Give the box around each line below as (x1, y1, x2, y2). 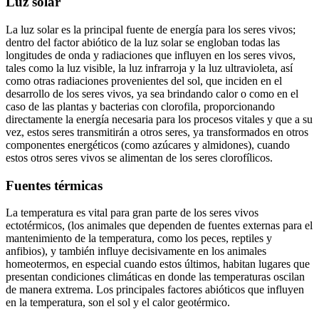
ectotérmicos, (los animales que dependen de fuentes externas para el (6, 219, 313, 232)
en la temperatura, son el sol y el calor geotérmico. (6, 296, 230, 309)
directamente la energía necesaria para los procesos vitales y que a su (6, 113, 313, 125)
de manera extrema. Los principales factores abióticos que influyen (6, 283, 304, 296)
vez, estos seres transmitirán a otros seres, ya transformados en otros (6, 125, 308, 138)
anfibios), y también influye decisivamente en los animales (6, 245, 266, 258)
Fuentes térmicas (6, 177, 103, 193)
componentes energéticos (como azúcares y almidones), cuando (6, 138, 290, 151)
